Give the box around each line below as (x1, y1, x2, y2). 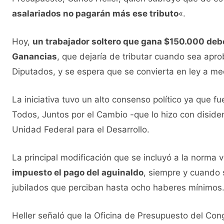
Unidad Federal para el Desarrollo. (12, 124, 149, 135)
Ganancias (12, 51, 57, 62)
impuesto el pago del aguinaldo (12, 167, 143, 178)
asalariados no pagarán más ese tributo (12, 8, 178, 19)
